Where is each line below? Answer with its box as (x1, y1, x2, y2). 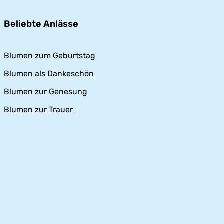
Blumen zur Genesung (4, 87, 87, 97)
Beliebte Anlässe (4, 18, 78, 30)
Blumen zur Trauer (4, 105, 73, 115)
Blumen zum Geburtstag (4, 51, 95, 61)
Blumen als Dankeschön (4, 69, 94, 79)
